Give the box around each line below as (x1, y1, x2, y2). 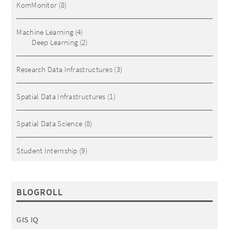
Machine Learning (16, 27, 74, 37)
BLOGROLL (16, 186, 63, 198)
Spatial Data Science (16, 119, 83, 128)
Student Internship (16, 146, 78, 155)
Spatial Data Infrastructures (16, 91, 106, 101)
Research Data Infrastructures (16, 64, 113, 74)
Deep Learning (32, 37, 78, 47)
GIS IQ (16, 214, 39, 224)
